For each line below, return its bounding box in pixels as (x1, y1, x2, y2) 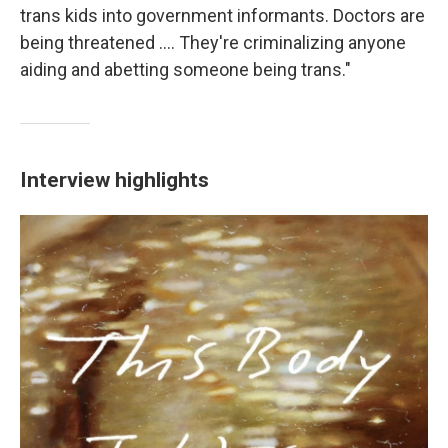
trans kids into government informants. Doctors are (20, 5, 425, 27)
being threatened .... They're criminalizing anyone (20, 32, 406, 54)
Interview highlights (20, 167, 209, 193)
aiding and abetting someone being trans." (20, 59, 351, 81)
